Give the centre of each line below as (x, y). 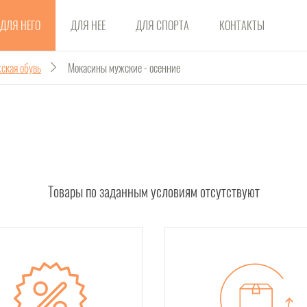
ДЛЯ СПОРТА (162, 25)
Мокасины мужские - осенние (124, 68)
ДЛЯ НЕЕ (88, 25)
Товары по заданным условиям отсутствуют (153, 191)
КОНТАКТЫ (242, 25)
